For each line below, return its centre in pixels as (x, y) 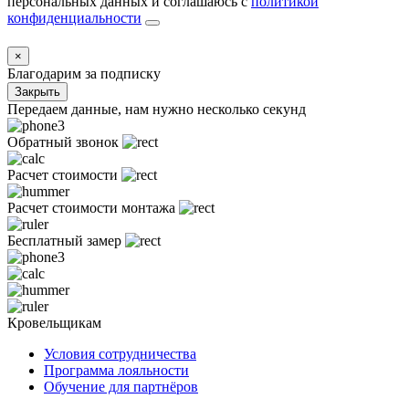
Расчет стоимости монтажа (91, 207)
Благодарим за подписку (84, 73)
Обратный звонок (63, 142)
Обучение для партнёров (121, 386)
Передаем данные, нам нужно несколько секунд (157, 109)
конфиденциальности (74, 17)
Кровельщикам (54, 322)
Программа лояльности (116, 370)
